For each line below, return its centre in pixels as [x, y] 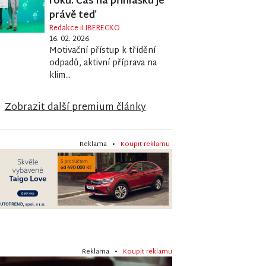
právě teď [72, 16]
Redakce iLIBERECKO [85, 29]
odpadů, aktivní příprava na [103, 64]
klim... [60, 76]
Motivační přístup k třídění [103, 51]
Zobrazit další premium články [75, 108]
